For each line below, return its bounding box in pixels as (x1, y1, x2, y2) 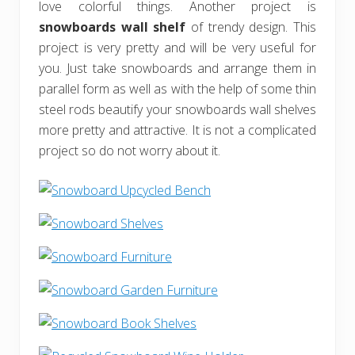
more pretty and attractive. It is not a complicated (39, 121, 316, 139)
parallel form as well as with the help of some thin (39, 80, 316, 97)
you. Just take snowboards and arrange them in (39, 59, 316, 77)
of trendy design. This (185, 18, 317, 36)
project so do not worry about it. (39, 142, 220, 159)
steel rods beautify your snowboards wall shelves (39, 101, 316, 118)
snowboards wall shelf (39, 18, 186, 36)
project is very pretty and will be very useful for (39, 39, 316, 56)
